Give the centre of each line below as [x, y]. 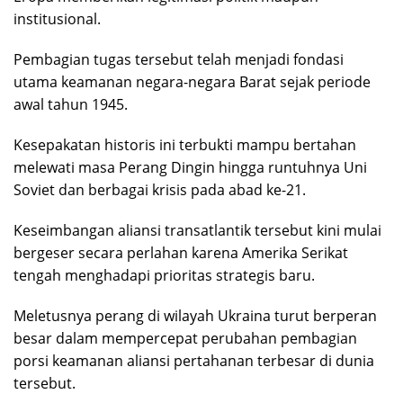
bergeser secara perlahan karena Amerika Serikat [181, 252]
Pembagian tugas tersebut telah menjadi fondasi [179, 59]
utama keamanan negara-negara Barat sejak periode [192, 81]
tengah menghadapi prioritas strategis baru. [164, 275]
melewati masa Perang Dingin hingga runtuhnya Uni [190, 167]
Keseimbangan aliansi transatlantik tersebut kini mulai [197, 230]
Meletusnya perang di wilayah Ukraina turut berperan [195, 315]
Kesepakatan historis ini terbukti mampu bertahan [185, 144]
